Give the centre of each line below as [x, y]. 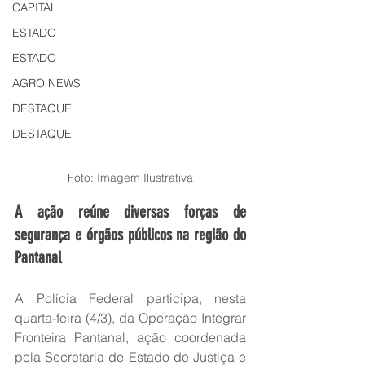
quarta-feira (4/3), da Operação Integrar [130, 318]
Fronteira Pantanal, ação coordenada [130, 337]
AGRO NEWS [46, 83]
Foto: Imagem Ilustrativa [130, 178]
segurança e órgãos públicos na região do [130, 235]
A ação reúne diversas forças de [130, 212]
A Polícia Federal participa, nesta [130, 298]
